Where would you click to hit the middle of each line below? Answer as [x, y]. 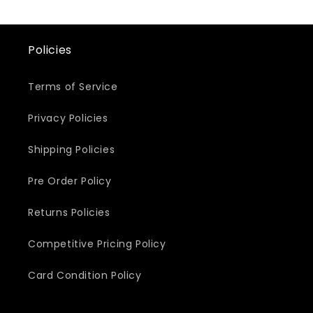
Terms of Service [73, 87]
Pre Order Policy [70, 181]
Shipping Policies [72, 150]
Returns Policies [69, 212]
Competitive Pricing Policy [97, 244]
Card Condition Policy [85, 275]
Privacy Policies [68, 118]
